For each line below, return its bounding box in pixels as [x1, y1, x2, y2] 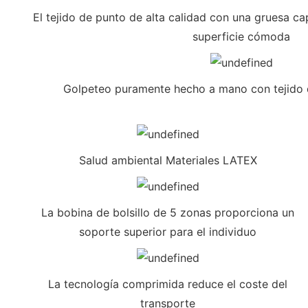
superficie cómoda [192, 29, 290, 43]
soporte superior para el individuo [79, 224, 256, 239]
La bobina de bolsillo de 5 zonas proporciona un [41, 205, 294, 219]
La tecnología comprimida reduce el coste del [48, 276, 287, 291]
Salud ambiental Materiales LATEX [78, 153, 257, 167]
